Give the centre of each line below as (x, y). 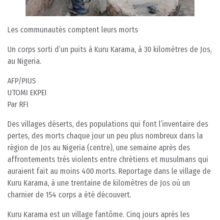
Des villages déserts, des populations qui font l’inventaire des (108, 124)
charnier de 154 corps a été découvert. (69, 194)
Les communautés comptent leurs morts (73, 29)
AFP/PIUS (22, 81)
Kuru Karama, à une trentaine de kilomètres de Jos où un (99, 183)
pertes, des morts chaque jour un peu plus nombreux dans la (105, 136)
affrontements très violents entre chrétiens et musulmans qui (108, 159)
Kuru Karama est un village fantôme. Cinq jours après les (98, 214)
